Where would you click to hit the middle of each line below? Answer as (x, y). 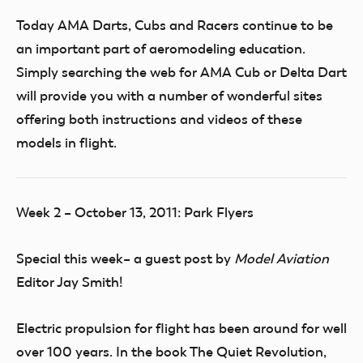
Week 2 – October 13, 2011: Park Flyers (135, 212)
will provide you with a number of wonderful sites (169, 96)
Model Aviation (282, 258)
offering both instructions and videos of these (159, 119)
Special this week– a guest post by (125, 258)
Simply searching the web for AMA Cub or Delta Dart (181, 72)
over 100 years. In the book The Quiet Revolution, (171, 352)
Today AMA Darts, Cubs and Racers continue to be (175, 25)
